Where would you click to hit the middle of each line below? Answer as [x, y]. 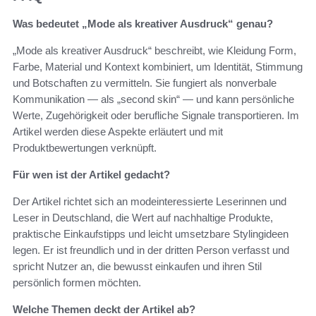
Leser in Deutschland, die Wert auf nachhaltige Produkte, [143, 218]
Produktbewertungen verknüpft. [85, 148]
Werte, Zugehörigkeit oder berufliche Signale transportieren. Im [156, 116]
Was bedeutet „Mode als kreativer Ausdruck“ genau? [143, 24]
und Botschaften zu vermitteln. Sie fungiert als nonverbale [145, 83]
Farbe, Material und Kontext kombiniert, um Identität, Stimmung [158, 67]
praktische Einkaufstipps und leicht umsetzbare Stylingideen [151, 234]
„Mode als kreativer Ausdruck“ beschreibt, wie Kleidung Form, [154, 51]
